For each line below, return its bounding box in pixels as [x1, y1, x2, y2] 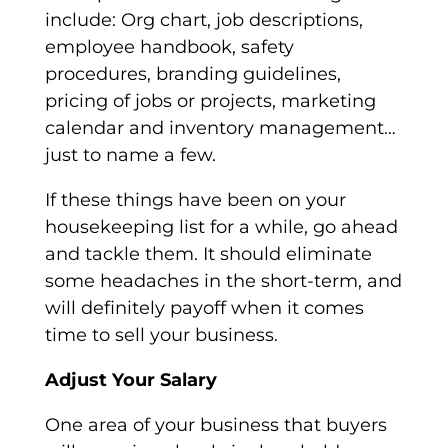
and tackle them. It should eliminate [44, 243, 372, 266]
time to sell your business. [44, 324, 278, 347]
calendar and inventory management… [44, 117, 396, 140]
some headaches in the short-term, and [44, 270, 402, 293]
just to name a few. [44, 144, 216, 167]
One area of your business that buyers [44, 414, 387, 437]
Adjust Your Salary [44, 369, 217, 392]
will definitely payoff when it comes [44, 297, 364, 320]
